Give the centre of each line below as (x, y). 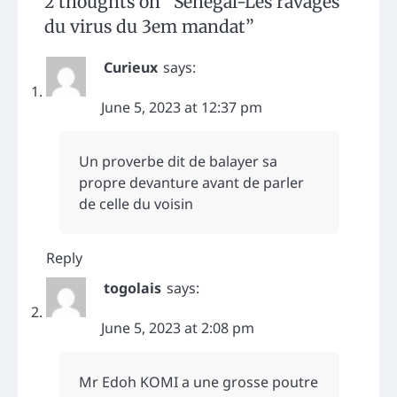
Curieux (131, 68)
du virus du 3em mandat (145, 27)
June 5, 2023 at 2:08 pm (178, 328)
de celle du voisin (136, 204)
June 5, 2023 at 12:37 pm (182, 108)
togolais (132, 288)
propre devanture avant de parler (191, 183)
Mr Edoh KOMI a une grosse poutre (198, 382)
